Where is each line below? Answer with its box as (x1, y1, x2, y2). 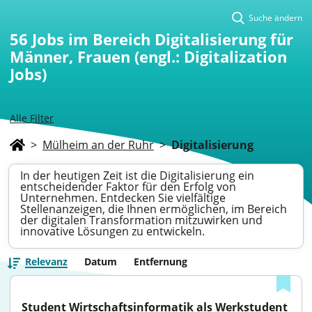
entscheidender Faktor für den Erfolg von (20, 179, 236, 194)
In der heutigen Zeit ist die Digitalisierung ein (20, 168, 254, 183)
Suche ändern (249, 12, 302, 24)
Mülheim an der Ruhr (42, 137, 154, 153)
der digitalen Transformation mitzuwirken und (20, 212, 263, 228)
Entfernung (134, 255, 187, 268)
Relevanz (25, 255, 68, 268)
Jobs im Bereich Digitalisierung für (32, 29, 293, 49)
